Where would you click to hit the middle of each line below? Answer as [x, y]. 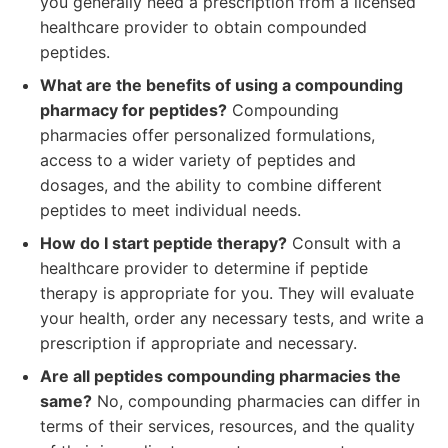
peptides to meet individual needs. [170, 210]
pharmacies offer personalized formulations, [207, 135]
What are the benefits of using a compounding [221, 85]
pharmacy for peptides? [133, 110]
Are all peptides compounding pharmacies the [220, 376]
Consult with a [344, 243]
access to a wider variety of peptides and [198, 160]
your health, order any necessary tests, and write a [232, 318]
